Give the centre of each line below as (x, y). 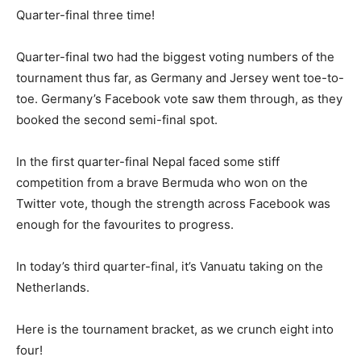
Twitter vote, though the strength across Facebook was (173, 203)
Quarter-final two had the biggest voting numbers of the (175, 56)
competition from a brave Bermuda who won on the (162, 182)
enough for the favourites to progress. (125, 224)
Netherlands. (53, 287)
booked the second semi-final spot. (117, 119)
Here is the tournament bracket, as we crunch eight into (175, 329)
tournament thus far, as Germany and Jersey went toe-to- (180, 77)
